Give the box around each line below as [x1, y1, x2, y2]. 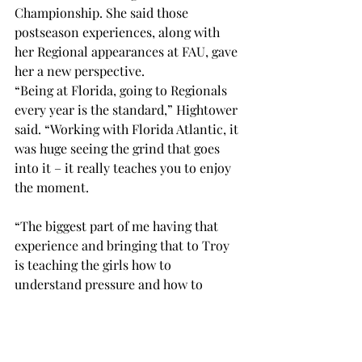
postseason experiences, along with [15, 23, 223, 41]
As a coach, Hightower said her [15, 334, 196, 351]
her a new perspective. [15, 62, 148, 80]
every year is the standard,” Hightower [15, 101, 241, 119]
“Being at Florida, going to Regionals [15, 82, 230, 99]
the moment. [15, 179, 92, 196]
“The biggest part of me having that [15, 217, 221, 235]
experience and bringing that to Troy [15, 237, 233, 255]
